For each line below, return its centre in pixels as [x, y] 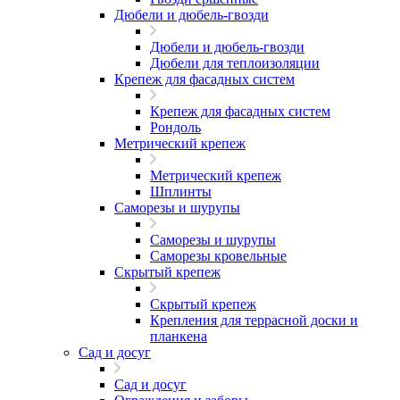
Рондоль [175, 127]
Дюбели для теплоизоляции [235, 63]
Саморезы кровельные [218, 256]
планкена [179, 336]
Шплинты [181, 192]
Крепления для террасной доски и [254, 320]
